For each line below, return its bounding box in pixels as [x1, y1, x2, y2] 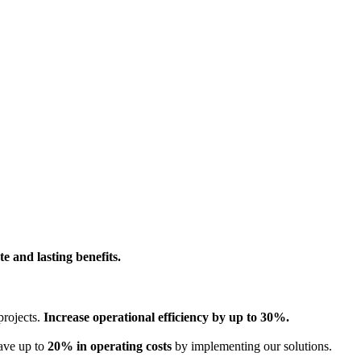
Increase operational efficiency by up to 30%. [44, 309, 289, 324]
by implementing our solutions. [172, 338, 332, 353]
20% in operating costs [48, 338, 172, 353]
